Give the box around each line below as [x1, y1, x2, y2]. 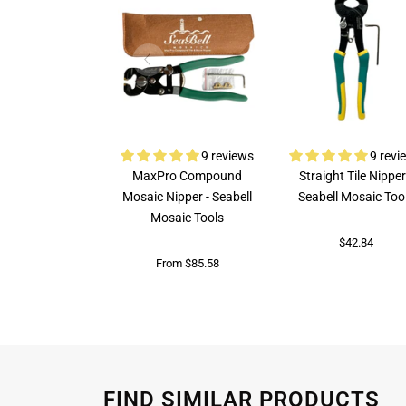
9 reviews [201, 149, 255, 165]
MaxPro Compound [132, 169, 243, 185]
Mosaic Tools [150, 210, 225, 227]
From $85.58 [155, 256, 219, 270]
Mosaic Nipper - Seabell [122, 189, 253, 206]
